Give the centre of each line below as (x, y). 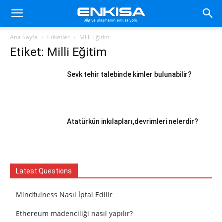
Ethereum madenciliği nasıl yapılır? (74, 213)
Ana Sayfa (24, 37)
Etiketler (58, 37)
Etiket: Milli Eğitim (58, 52)
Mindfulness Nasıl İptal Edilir (64, 194)
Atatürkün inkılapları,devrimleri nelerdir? (133, 121)
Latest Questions (44, 171)
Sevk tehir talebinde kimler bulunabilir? (129, 74)
